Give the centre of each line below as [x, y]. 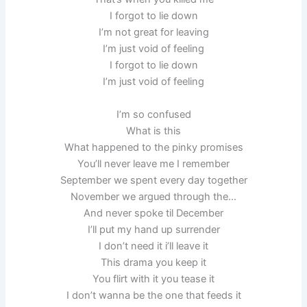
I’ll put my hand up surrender [153, 229]
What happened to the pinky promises [153, 147]
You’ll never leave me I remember [153, 163]
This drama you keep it [153, 262]
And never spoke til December [153, 213]
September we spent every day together [153, 180]
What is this [153, 131]
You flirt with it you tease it [153, 279]
